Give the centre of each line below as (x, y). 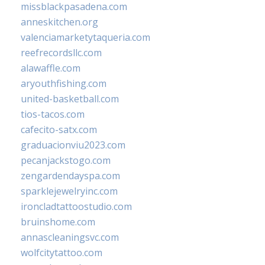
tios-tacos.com (53, 114)
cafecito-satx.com (59, 129)
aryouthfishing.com (64, 83)
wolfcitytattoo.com (62, 252)
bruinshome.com (58, 222)
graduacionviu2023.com (73, 145)
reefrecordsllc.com (61, 52)
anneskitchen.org (59, 22)
